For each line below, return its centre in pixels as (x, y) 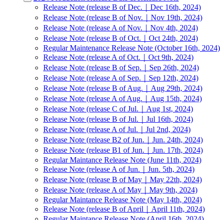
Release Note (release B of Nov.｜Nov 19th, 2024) (123, 17)
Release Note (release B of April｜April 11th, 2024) (124, 209)
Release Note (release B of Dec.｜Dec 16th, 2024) (122, 7)
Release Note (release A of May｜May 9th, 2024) (120, 190)
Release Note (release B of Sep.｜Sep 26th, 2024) (121, 68)
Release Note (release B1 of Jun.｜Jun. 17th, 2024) (123, 150)
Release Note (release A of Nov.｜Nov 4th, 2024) (121, 28)
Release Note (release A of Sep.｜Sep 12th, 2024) (121, 78)
